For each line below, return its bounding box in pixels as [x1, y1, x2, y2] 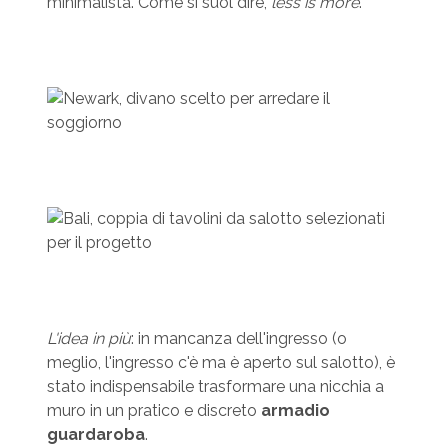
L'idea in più [46, 329, 131, 349]
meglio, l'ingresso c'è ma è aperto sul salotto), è [46, 353, 395, 373]
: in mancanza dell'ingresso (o [130, 329, 347, 349]
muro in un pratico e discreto [46, 401, 261, 421]
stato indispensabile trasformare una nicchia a [46, 377, 384, 397]
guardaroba [46, 425, 145, 445]
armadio [260, 401, 330, 421]
